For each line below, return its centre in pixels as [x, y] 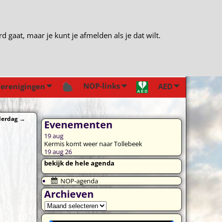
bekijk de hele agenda [80, 163]
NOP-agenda [80, 181]
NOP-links [102, 86]
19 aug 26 [58, 152]
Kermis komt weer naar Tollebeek [93, 144]
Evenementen [79, 125]
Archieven [69, 194]
